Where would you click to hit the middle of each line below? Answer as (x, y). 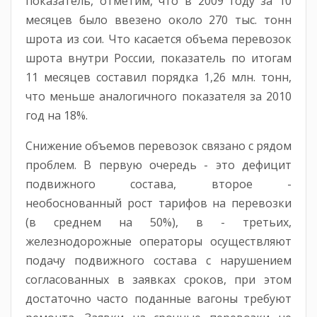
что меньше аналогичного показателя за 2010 (158, 96)
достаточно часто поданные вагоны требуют (158, 298)
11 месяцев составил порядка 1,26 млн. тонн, (158, 77)
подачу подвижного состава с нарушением (158, 260)
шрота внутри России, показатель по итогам (158, 58)
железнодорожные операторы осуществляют (158, 241)
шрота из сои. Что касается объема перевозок (158, 39)
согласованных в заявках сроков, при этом (158, 279)
